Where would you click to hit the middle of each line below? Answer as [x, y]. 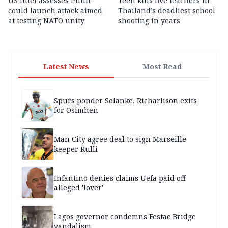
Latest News [66, 67]
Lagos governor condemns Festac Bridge [125, 217]
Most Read [162, 67]
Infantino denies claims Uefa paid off [120, 178]
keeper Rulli [76, 149]
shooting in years [149, 21]
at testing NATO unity [46, 21]
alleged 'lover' [79, 188]
